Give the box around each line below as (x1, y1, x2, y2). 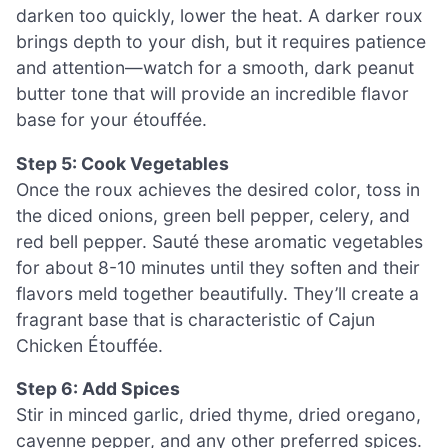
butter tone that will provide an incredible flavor (16, 83, 409, 105)
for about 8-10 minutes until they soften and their (16, 256, 420, 278)
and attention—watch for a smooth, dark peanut (16, 57, 414, 79)
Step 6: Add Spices (16, 378, 180, 400)
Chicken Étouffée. (16, 334, 163, 356)
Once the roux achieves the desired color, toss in (16, 178, 420, 200)
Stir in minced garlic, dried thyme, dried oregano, (16, 404, 421, 426)
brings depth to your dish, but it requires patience (16, 31, 426, 53)
